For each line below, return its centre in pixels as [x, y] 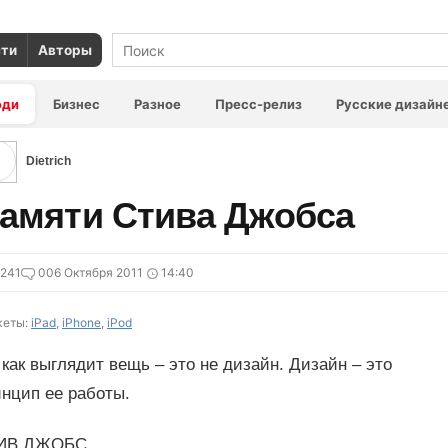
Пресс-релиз [258, 104]
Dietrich [48, 161]
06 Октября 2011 [94, 272]
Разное [157, 104]
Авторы [65, 49]
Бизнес [76, 104]
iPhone [81, 322]
